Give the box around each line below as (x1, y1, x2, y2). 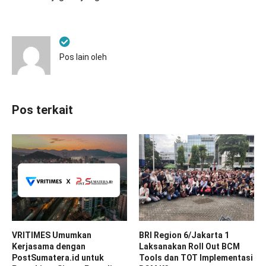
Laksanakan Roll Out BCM (139, 241, 240, 251)
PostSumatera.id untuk (12, 252, 104, 262)
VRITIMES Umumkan (12, 230, 91, 240)
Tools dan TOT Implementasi (139, 252, 253, 262)
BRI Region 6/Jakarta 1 (139, 230, 229, 240)
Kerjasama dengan (12, 241, 85, 251)
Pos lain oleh (59, 52, 107, 62)
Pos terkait (12, 103, 73, 118)
